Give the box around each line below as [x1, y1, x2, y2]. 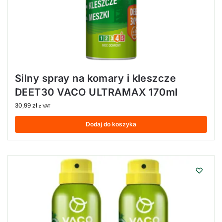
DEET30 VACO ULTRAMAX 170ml [15, 86, 178, 98]
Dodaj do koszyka [86, 120, 136, 128]
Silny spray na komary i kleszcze [15, 72, 176, 84]
